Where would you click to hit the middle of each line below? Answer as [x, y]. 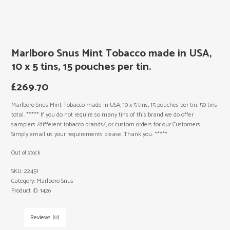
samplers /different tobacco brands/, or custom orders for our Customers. [107, 124]
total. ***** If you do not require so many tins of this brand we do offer [103, 114]
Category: [24, 181]
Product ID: [26, 191]
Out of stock [26, 153]
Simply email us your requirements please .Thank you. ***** [90, 134]
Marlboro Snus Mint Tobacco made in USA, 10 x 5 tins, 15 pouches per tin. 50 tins [114, 105]
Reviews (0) [45, 218]
